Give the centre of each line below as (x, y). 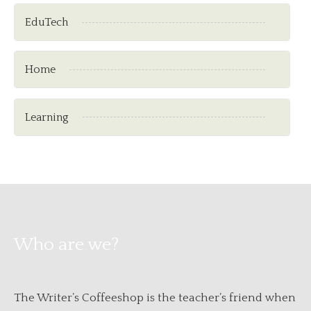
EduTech (47, 23)
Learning (47, 117)
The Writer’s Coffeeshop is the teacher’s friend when (155, 298)
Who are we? (66, 245)
